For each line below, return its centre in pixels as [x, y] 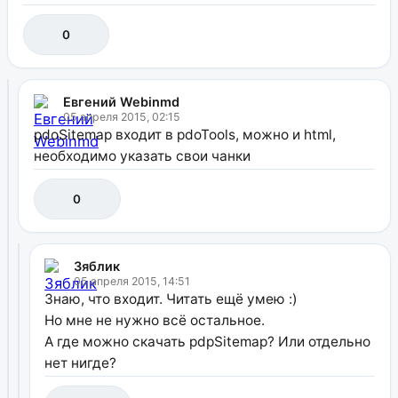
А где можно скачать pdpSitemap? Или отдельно [208, 341]
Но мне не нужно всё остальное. [155, 320]
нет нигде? [81, 362]
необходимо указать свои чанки [142, 155]
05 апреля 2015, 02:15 [121, 116]
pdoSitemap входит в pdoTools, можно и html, [184, 134]
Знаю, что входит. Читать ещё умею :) [171, 298]
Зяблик [97, 266]
